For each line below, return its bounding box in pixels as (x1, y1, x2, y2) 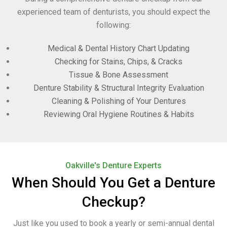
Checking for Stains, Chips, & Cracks (55, 57, 182, 67)
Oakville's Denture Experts (65, 161, 162, 171)
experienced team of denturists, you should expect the (17, 7, 210, 17)
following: (96, 20, 131, 30)
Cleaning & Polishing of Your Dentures (51, 96, 186, 106)
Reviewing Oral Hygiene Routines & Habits (43, 109, 194, 120)
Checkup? (82, 194, 145, 211)
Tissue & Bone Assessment (69, 70, 168, 80)
